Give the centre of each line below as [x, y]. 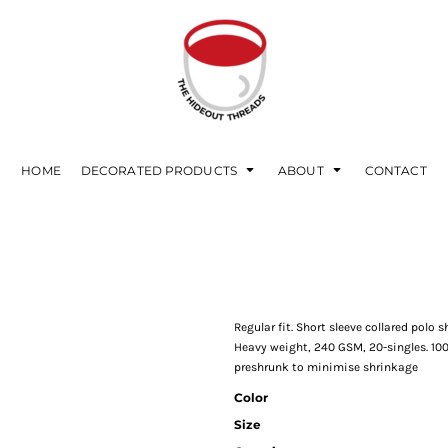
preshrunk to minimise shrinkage [326, 367]
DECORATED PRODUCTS [160, 170]
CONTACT [395, 170]
